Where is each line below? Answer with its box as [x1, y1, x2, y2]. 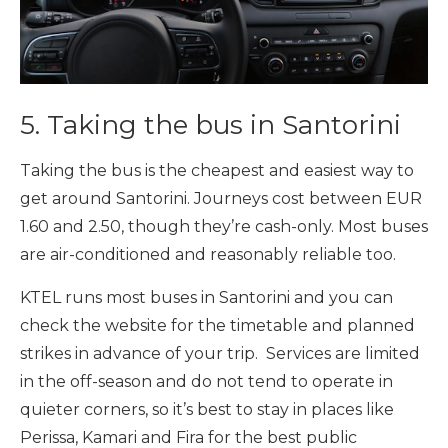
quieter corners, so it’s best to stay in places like [20, 399, 394, 419]
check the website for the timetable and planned [20, 315, 415, 335]
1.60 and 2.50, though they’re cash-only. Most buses [20, 216, 428, 236]
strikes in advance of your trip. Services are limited [20, 343, 420, 363]
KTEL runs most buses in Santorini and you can [20, 287, 393, 307]
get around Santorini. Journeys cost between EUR [20, 188, 422, 208]
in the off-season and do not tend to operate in [20, 371, 393, 391]
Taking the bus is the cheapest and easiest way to [20, 160, 414, 180]
